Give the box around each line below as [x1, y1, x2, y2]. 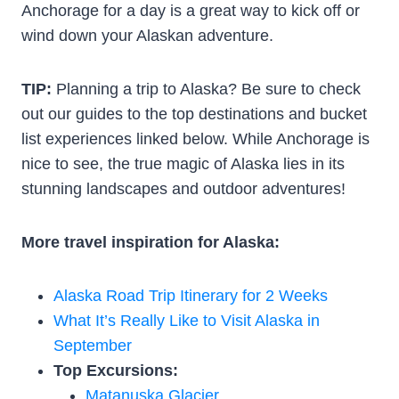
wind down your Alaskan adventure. [21, 26, 273, 45]
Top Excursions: [53, 361, 178, 379]
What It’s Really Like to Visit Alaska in [53, 311, 320, 330]
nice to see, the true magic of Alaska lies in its [21, 154, 345, 173]
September [53, 336, 132, 354]
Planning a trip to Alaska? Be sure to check [56, 79, 361, 98]
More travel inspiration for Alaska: [21, 232, 280, 251]
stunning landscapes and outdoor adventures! [21, 179, 346, 198]
